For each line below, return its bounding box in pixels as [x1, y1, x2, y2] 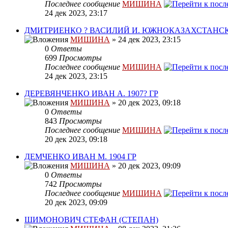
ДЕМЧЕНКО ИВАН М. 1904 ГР [24, 152, 136, 161]
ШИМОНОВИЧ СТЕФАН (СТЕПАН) [24, 215, 158, 224]
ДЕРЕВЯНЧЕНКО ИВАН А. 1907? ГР [24, 89, 158, 98]
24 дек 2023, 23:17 [45, 9, 107, 18]
